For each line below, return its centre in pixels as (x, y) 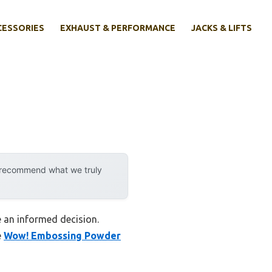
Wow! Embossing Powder (62, 236)
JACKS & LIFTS (222, 28)
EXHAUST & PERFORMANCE (118, 28)
